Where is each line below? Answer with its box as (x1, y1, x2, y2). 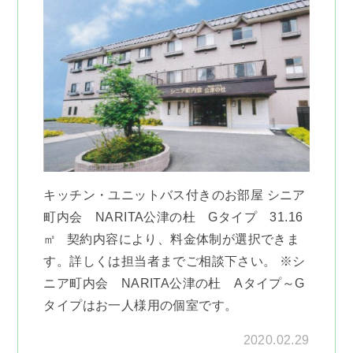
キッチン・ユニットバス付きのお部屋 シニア (43, 188, 306, 202)
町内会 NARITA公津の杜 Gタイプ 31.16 (43, 210, 303, 224)
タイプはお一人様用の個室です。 (43, 298, 238, 312)
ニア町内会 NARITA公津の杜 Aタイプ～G (43, 276, 305, 290)
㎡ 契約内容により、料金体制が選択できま (43, 232, 300, 246)
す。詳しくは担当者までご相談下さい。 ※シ (43, 254, 306, 268)
